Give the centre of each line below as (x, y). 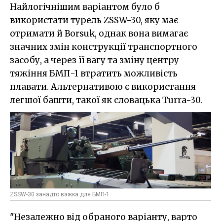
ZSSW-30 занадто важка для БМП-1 (60, 195)
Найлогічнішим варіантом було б (85, 7)
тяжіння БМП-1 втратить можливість (94, 73)
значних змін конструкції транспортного (104, 47)
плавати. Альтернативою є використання (103, 87)
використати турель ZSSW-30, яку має (94, 20)
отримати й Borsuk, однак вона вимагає (99, 33)
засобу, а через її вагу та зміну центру (94, 60)
